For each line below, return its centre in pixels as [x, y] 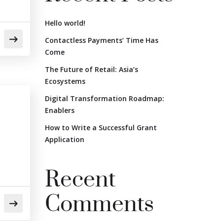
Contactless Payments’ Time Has [102, 40]
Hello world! [65, 23]
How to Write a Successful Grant [101, 128]
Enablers [60, 110]
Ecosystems [65, 81]
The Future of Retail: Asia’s [92, 69]
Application [65, 139]
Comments [99, 204]
